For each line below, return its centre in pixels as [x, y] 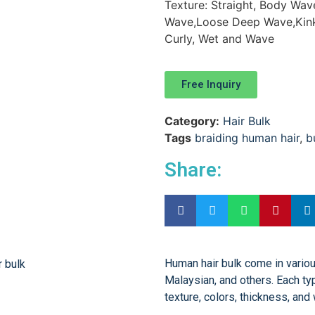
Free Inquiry [211, 85]
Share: [193, 170]
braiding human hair [247, 138]
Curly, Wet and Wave [219, 38]
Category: [192, 121]
